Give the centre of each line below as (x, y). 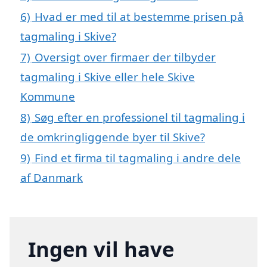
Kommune (48, 96)
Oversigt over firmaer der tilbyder (125, 57)
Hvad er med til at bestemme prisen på (139, 16)
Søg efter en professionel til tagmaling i (140, 117)
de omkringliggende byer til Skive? (113, 136)
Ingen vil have (101, 249)
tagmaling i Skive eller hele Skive (108, 76)
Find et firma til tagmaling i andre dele (138, 157)
